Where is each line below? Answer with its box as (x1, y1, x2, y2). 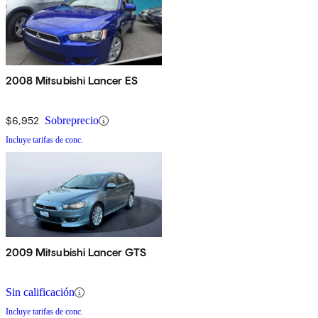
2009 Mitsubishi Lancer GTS (6, 246, 147, 260)
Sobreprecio (45, 114, 99, 127)
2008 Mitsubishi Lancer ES (6, 74, 138, 88)
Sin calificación (6, 286, 75, 299)
